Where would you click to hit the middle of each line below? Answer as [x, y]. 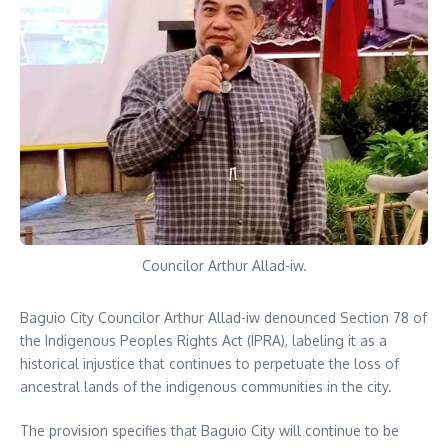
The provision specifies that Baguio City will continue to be [209, 431]
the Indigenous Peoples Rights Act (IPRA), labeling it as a [203, 341]
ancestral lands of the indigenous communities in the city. [206, 387]
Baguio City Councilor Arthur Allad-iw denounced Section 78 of [223, 318]
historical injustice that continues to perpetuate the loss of [209, 364]
